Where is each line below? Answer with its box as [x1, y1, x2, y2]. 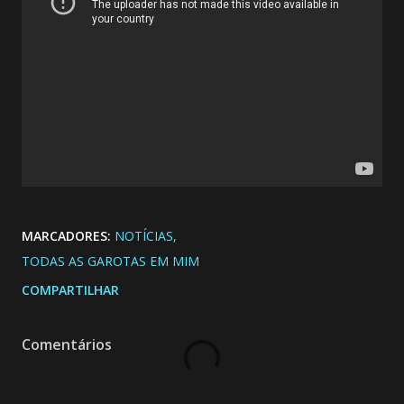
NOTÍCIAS [115, 226, 173, 244]
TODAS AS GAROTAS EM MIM [22, 252, 199, 270]
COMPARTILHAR [22, 280, 119, 298]
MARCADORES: [22, 226, 111, 244]
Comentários [22, 334, 112, 354]
